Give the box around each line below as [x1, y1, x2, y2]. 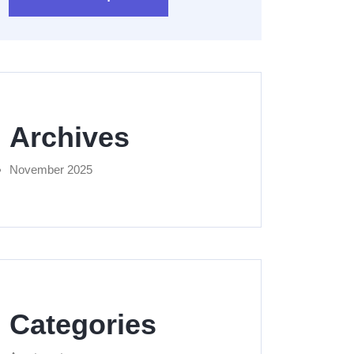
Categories [9, 308, 156, 341]
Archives [9, 121, 130, 154]
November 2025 [9, 163, 92, 177]
